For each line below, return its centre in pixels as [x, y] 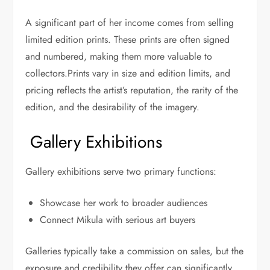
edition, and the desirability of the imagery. [113, 107]
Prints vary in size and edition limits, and [149, 74]
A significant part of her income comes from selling [130, 23]
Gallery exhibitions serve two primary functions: [121, 172]
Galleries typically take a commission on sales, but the [135, 251]
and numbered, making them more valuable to [119, 57]
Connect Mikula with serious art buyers [118, 220]
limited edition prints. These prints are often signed [128, 40]
